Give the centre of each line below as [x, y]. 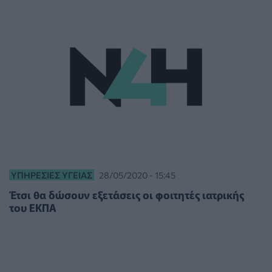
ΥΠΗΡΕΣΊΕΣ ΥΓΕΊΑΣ [52, 175]
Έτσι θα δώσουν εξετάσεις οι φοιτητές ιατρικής [127, 195]
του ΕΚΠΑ [32, 208]
